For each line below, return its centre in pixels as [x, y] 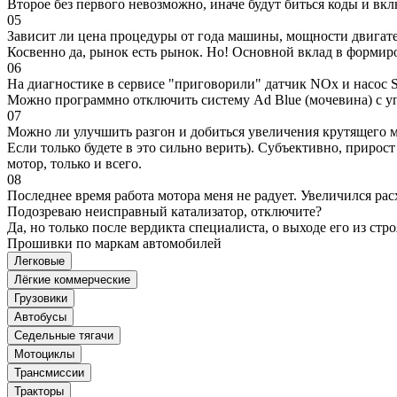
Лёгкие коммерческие [72, 279]
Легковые [39, 261]
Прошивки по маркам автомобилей [114, 243]
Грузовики [41, 298]
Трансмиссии [49, 372]
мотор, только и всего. [74, 163]
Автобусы [40, 316]
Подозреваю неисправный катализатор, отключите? [164, 211]
